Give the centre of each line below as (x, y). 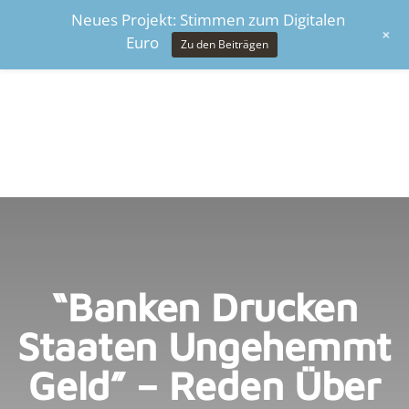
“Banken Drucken (204, 307)
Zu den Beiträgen (225, 45)
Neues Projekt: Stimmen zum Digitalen (209, 20)
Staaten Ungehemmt (204, 346)
